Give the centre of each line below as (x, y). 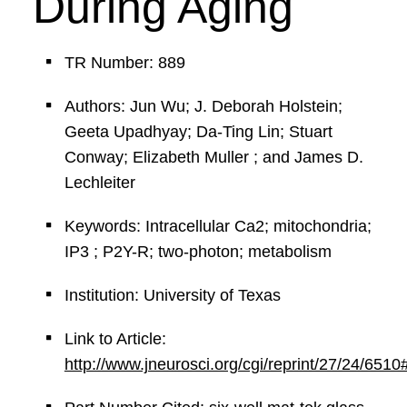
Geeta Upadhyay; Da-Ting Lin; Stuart (198, 132)
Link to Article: (115, 339)
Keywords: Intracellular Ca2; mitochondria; (218, 226)
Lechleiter (99, 183)
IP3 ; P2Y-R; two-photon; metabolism (198, 252)
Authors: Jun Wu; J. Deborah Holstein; (203, 106)
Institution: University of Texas (172, 295)
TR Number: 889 (124, 63)
